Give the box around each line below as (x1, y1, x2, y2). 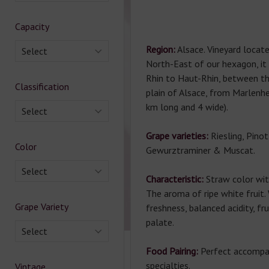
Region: (145, 43, 175, 55)
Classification (15, 80, 69, 92)
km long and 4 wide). (145, 101, 228, 113)
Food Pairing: (145, 245, 201, 257)
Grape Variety (15, 201, 68, 213)
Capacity (15, 20, 49, 32)
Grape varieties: (145, 130, 211, 142)
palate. (145, 216, 174, 228)
